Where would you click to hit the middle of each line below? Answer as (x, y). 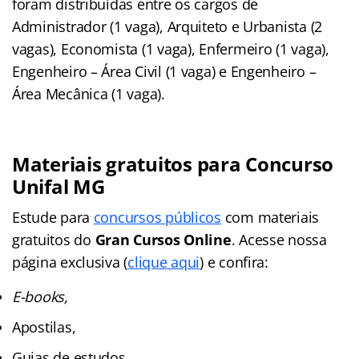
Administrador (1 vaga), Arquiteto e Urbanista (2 (167, 26)
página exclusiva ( (70, 262)
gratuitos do (54, 239)
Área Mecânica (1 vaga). (89, 93)
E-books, (40, 296)
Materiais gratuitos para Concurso (173, 163)
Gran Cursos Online (163, 239)
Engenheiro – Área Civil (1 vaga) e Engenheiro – (164, 71)
